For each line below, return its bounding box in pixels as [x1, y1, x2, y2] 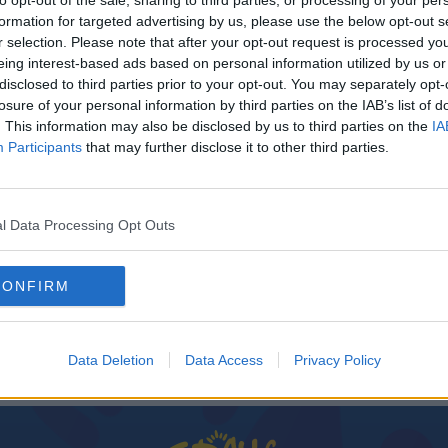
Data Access [184, 352, 263, 368]
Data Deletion [67, 352, 154, 368]
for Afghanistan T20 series [70, 296, 250, 317]
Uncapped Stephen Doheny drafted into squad [70, 273, 378, 294]
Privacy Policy [293, 352, 381, 368]
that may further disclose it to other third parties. [82, 139, 389, 155]
